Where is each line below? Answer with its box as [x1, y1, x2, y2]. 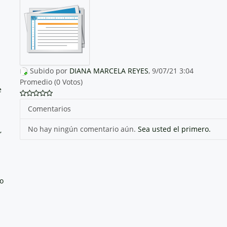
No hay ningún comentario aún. [27, 124, 138, 134]
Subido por [29, 65, 69, 75]
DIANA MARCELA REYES [69, 65, 148, 75]
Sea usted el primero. [137, 124, 211, 134]
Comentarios [27, 103, 71, 113]
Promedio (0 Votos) [19, 77, 83, 87]
